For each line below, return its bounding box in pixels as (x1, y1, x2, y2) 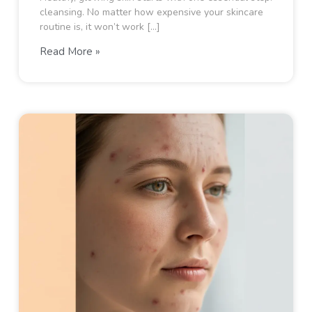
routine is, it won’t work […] (39, 20, 160, 33)
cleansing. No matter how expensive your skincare (39, 6, 263, 19)
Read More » (39, 45, 100, 58)
